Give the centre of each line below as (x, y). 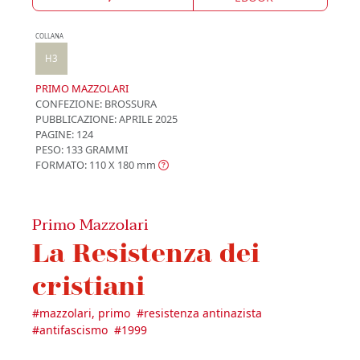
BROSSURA (129, 103)
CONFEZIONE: (69, 103)
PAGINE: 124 (64, 134)
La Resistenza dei (146, 252)
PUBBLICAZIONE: (76, 119)
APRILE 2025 (147, 119)
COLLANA (49, 36)
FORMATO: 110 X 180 (85, 164)
